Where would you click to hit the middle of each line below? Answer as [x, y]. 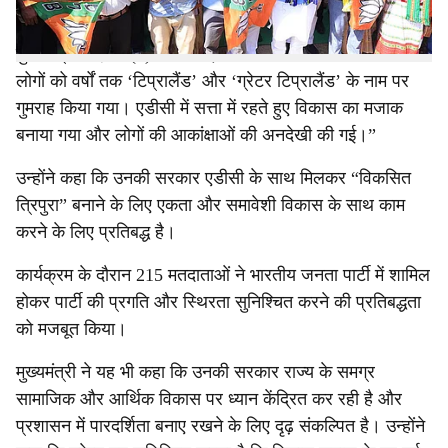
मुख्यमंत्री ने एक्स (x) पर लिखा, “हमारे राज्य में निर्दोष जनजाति [212, 54]
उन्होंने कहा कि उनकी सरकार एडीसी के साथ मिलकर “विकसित [213, 178]
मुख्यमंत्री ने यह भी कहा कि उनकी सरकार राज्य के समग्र [195, 372]
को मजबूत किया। [71, 329]
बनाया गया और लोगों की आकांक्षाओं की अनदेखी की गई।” [196, 135]
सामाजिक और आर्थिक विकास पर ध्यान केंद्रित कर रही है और [209, 399]
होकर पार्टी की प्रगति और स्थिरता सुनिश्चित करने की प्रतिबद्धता [218, 302]
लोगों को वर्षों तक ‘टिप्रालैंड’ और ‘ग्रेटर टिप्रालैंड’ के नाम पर [212, 81]
